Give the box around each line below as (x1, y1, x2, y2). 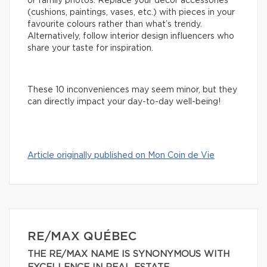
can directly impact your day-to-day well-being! (27, 98, 221, 107)
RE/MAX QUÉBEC (27, 231, 136, 243)
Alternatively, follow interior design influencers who (27, 32, 234, 41)
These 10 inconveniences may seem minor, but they (27, 86, 237, 95)
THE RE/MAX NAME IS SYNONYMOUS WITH (27, 250, 229, 259)
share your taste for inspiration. (27, 44, 153, 53)
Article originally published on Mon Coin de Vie (27, 151, 215, 160)
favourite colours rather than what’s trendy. (27, 20, 202, 29)
